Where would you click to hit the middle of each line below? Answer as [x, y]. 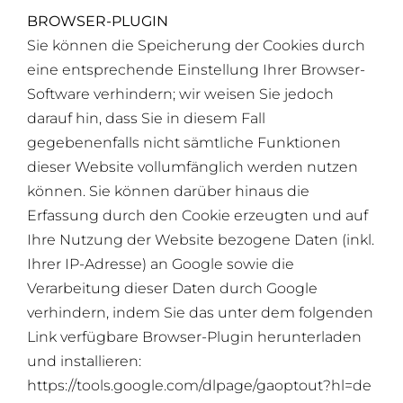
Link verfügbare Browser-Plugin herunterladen [194, 336]
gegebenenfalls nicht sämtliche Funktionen [184, 142]
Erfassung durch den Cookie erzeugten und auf [197, 215]
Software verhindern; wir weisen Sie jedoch [180, 94]
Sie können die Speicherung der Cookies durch [196, 45]
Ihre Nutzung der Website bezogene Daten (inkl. [200, 239]
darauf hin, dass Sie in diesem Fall [146, 118]
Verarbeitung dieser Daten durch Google [172, 288]
